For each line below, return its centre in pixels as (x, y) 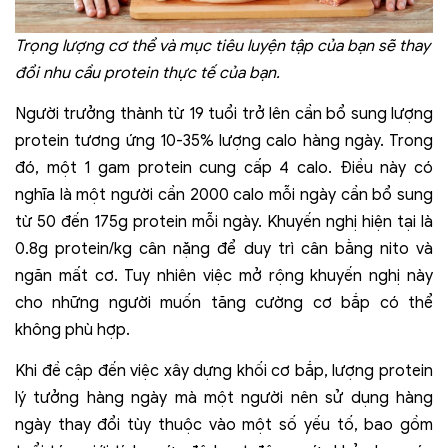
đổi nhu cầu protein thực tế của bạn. (147, 72)
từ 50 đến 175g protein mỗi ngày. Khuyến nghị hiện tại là (224, 221)
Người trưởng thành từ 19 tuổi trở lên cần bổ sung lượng (224, 113)
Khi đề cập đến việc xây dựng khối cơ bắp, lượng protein (224, 370)
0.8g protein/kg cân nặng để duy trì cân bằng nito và (224, 248)
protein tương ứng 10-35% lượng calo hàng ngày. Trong (224, 140)
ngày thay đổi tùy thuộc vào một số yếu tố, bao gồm (224, 424)
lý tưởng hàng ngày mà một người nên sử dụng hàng (224, 397)
